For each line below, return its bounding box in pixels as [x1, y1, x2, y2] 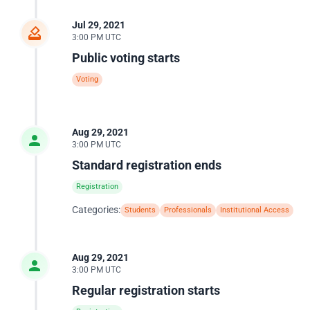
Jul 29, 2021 [72, 19, 125, 30]
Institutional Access [220, 206, 289, 215]
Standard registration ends [72, 158, 221, 172]
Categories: [72, 204, 120, 215]
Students [125, 206, 156, 215]
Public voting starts [72, 51, 180, 65]
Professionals [164, 206, 212, 215]
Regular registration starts [72, 283, 220, 298]
